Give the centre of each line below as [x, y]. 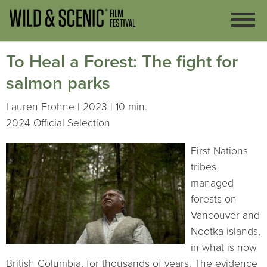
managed [212, 183]
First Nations [219, 151]
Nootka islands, [226, 231]
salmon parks [58, 83]
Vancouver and [225, 215]
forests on [214, 199]
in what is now [224, 247]
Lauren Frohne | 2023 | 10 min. [77, 107]
